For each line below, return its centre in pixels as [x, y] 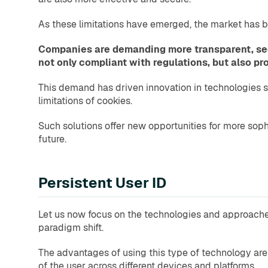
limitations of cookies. [85, 101]
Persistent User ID [102, 183]
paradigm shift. [71, 228]
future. [52, 139]
